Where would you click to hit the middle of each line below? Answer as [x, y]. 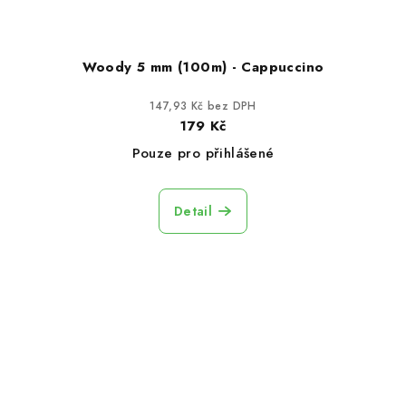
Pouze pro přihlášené [203, 154]
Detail [193, 212]
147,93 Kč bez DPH [203, 106]
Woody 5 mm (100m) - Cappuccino [203, 68]
